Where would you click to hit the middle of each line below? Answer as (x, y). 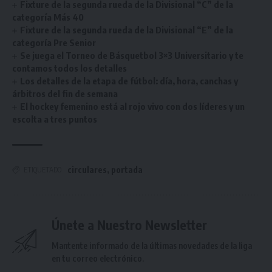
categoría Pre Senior (54, 42)
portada (127, 170)
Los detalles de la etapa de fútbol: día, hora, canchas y (129, 81)
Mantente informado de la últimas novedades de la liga (152, 246)
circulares (87, 170)
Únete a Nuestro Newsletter (129, 225)
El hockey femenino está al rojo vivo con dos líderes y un (133, 106)
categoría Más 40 (48, 17)
